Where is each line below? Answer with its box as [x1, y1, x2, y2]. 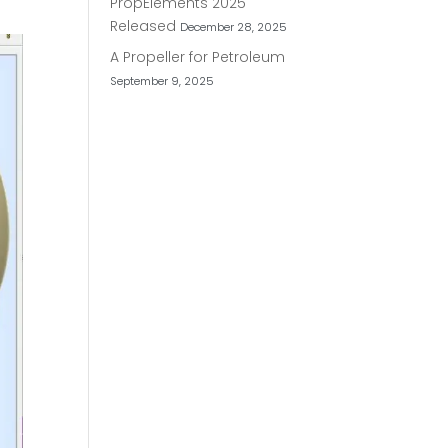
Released [110, 16, 177, 36]
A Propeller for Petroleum [110, 47, 286, 67]
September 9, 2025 [110, 73, 215, 89]
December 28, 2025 [180, 19, 288, 35]
